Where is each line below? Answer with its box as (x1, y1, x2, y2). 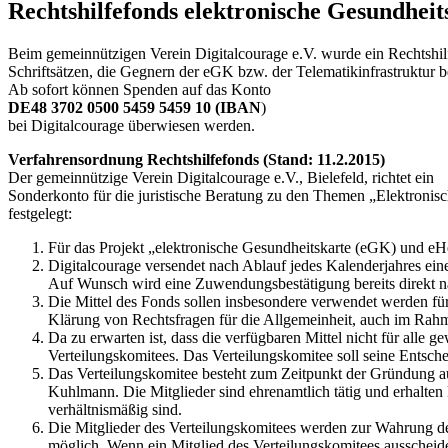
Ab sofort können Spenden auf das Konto (8, 80, 271, 98)
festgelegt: (8, 204, 72, 222)
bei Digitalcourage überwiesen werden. (8, 116, 255, 134)
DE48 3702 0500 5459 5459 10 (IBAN (8, 98, 261, 116)
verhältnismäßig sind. (48, 400, 182, 418)
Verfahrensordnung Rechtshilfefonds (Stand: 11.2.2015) (8, 150, 385, 168)
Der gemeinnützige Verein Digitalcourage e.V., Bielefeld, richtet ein (8, 168, 434, 186)
